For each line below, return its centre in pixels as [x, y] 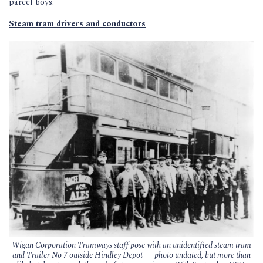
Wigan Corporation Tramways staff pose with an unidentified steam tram [131, 245]
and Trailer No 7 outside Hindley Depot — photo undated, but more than [131, 255]
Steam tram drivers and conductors [77, 23]
